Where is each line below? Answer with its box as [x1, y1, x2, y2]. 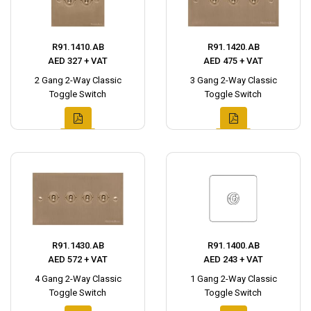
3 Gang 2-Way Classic [190, 75, 277, 85]
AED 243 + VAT [203, 254, 263, 264]
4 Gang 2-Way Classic [34, 274, 121, 284]
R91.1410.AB [51, 42, 104, 52]
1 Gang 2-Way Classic [190, 274, 277, 284]
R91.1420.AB [207, 42, 260, 52]
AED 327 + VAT [48, 56, 108, 66]
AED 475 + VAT [203, 56, 263, 66]
